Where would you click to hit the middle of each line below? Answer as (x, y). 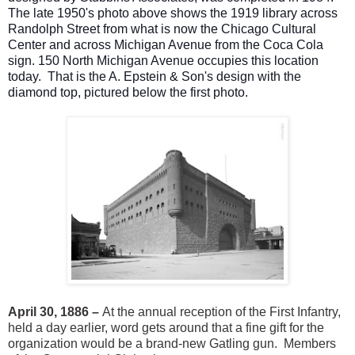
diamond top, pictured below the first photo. (128, 93)
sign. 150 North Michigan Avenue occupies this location (163, 61)
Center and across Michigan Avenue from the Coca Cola (166, 45)
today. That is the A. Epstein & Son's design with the (155, 77)
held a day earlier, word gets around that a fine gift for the (166, 328)
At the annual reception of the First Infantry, (220, 312)
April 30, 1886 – (53, 312)
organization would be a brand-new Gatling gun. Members (172, 344)
